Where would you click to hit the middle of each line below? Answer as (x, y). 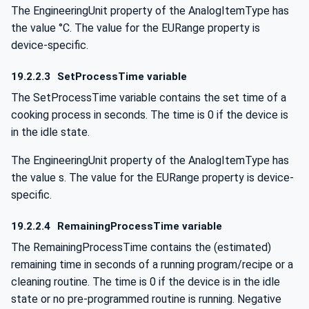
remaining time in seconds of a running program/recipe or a (152, 264)
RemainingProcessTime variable (139, 227)
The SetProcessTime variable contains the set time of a (149, 97)
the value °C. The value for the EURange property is (136, 28)
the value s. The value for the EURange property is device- (152, 177)
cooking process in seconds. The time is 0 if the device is (150, 114)
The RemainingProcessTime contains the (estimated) (141, 247)
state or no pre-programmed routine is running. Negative (146, 299)
